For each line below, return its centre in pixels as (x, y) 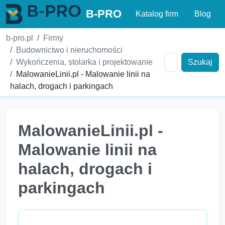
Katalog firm (157, 14)
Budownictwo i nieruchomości (69, 50)
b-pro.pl (20, 38)
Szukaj (200, 62)
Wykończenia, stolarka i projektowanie (84, 62)
